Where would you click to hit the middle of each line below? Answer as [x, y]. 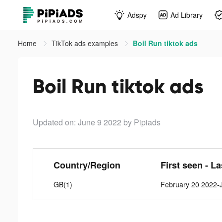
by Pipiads [142, 122]
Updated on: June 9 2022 [77, 122]
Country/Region [87, 165]
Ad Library [187, 15]
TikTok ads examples [86, 43]
